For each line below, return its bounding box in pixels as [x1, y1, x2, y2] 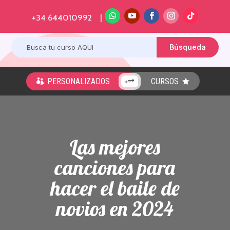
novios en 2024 [56, 196, 174, 221]
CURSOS [151, 76, 179, 86]
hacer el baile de [50, 175, 180, 201]
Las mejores [69, 134, 161, 160]
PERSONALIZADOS [47, 76, 110, 86]
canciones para [54, 155, 176, 180]
